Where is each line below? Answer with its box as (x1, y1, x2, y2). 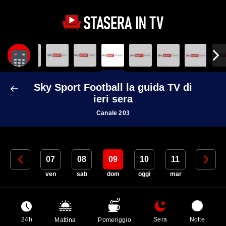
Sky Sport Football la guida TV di (34, 81, 192, 93)
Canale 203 (96, 109, 130, 117)
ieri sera (93, 93, 133, 104)
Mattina (54, 216, 76, 223)
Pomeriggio (98, 216, 131, 223)
